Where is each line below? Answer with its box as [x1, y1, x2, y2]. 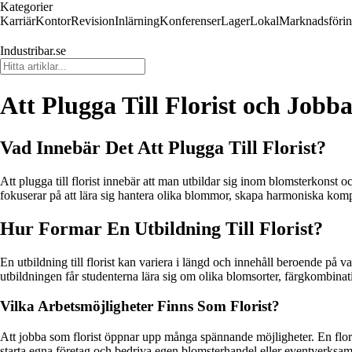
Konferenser [159, 14, 221, 27]
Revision [71, 14, 115, 27]
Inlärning [115, 14, 159, 27]
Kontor [35, 14, 71, 27]
